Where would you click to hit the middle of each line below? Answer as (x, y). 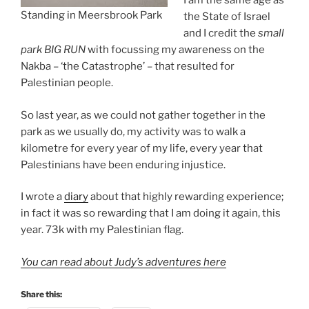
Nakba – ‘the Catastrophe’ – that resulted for (128, 67)
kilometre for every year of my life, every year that (142, 148)
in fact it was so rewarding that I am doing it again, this (151, 213)
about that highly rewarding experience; (186, 197)
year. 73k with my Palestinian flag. (102, 230)
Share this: (41, 295)
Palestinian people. (67, 83)
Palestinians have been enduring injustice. (123, 165)
